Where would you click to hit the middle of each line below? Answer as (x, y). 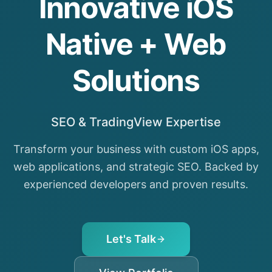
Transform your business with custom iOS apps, (136, 149)
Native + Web (136, 44)
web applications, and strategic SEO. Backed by (136, 167)
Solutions (136, 80)
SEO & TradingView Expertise (136, 122)
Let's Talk (131, 239)
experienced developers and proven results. (136, 184)
